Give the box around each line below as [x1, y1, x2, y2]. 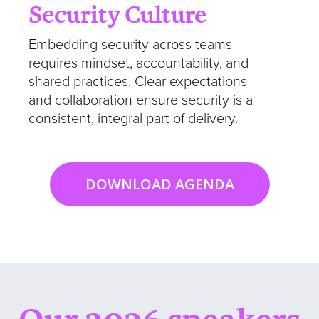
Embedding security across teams [28, 36, 232, 53]
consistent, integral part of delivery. [28, 110, 238, 127]
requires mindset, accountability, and [28, 54, 249, 72]
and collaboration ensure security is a [28, 91, 253, 109]
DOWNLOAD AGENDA [85, 174, 234, 194]
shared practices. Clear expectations [28, 73, 247, 90]
